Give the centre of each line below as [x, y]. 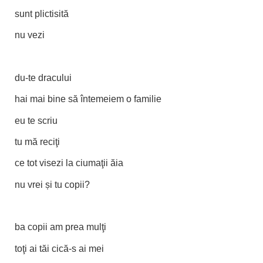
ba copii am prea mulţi [60, 227]
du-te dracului [43, 78]
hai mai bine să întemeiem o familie [88, 99]
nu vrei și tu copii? [52, 184]
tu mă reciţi [37, 141]
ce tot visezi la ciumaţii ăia [69, 163]
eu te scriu [36, 120]
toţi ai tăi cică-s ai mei [59, 248]
